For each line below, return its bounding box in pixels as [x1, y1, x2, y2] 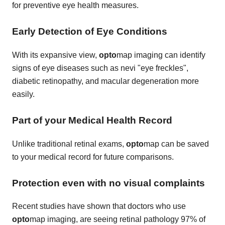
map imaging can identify [117, 50, 205, 59]
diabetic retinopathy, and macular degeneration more [12, 76, 199, 85]
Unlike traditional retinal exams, [12, 139, 126, 148]
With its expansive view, [12, 50, 99, 59]
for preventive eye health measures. [12, 1, 139, 10]
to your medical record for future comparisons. [12, 152, 174, 161]
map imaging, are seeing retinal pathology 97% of [30, 215, 205, 224]
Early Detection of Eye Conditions [12, 26, 167, 37]
